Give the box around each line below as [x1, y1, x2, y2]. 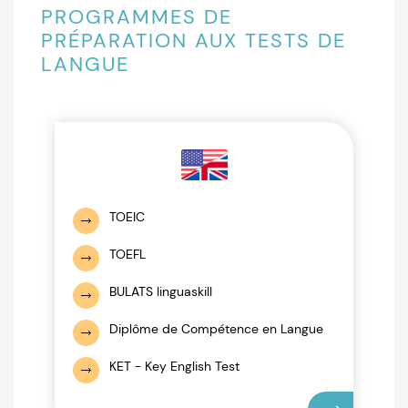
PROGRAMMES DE [41, 4, 232, 30]
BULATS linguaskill [109, 283, 212, 300]
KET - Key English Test [109, 358, 240, 374]
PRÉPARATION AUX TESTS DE [41, 27, 346, 54]
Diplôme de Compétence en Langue [109, 321, 323, 337]
